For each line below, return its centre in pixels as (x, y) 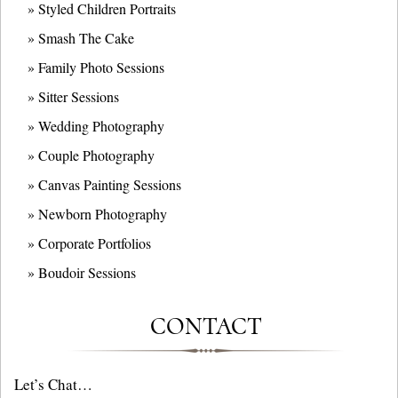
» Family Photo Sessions (96, 68)
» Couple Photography (91, 155)
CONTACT (206, 326)
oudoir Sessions (92, 273)
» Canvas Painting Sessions (104, 185)
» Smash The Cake (81, 38)
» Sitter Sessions (73, 97)
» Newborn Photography (97, 214)
